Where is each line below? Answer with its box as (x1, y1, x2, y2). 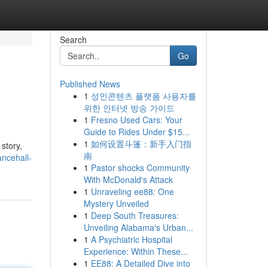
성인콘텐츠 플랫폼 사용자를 (90, 90, 196, 102)
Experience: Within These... (83, 245, 188, 257)
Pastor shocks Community (90, 162, 190, 173)
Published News (59, 78, 120, 90)
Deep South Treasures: (90, 209, 179, 221)
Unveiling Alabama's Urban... (83, 221, 193, 233)
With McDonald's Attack (83, 173, 173, 185)
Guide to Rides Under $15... (83, 126, 190, 138)
